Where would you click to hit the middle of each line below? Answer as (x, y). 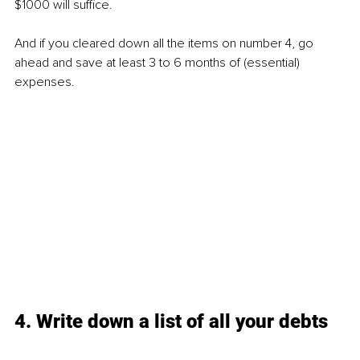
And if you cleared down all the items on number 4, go (166, 44)
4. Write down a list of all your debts (171, 321)
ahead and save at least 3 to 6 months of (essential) (159, 63)
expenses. (45, 82)
